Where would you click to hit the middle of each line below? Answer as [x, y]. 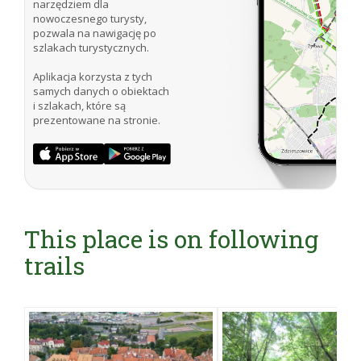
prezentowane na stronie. [97, 120]
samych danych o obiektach [101, 91]
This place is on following [171, 239]
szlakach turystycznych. [91, 48]
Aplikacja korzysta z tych [93, 77]
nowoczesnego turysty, [90, 19]
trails [54, 266]
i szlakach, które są [79, 106]
